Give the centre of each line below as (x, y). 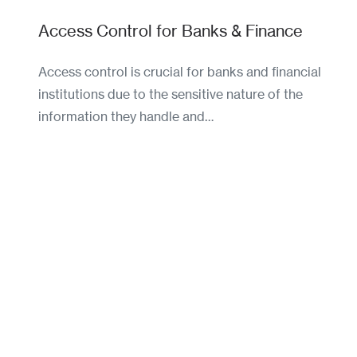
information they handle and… (126, 117)
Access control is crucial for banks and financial (180, 72)
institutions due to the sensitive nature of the (171, 94)
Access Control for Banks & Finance (171, 31)
